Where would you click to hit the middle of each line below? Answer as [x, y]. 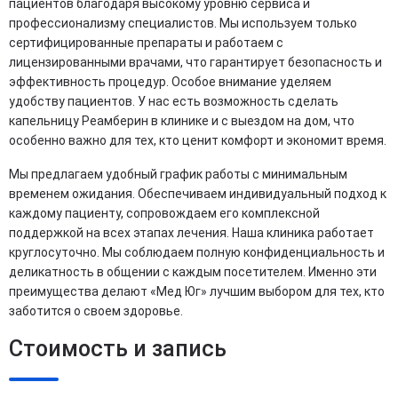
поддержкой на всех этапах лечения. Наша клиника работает [191, 232]
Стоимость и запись [118, 348]
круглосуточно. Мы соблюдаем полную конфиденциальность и [197, 252]
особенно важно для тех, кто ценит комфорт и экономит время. [198, 140]
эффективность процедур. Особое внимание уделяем [170, 81]
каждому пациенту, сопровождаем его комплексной [164, 213]
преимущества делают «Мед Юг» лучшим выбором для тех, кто [197, 291]
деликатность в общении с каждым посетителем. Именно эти [193, 271]
